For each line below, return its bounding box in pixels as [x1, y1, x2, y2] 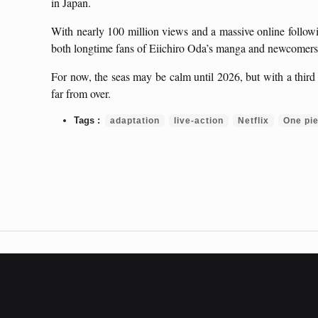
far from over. [51, 86, 111, 101]
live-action [174, 116, 224, 126]
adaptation [110, 116, 160, 126]
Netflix [238, 116, 269, 126]
